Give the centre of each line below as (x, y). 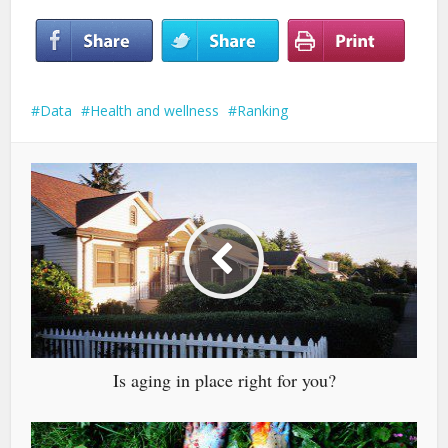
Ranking (263, 111)
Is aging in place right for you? (224, 380)
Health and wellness (155, 111)
